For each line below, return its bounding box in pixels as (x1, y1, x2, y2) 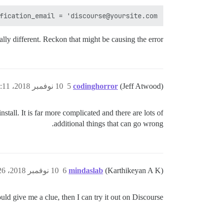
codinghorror (73, 82, 118, 90)
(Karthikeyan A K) (105, 166, 163, 175)
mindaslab (69, 166, 103, 175)
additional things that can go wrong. (54, 119, 163, 128)
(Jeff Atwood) (120, 82, 163, 90)
